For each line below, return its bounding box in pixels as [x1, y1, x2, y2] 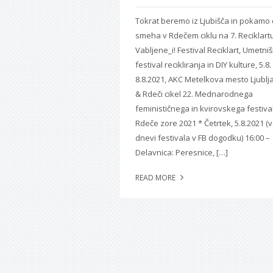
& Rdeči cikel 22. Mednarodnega [135, 88, 253, 99]
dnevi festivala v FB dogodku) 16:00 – [135, 132, 270, 143]
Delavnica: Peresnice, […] [135, 146, 228, 158]
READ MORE [135, 172, 177, 183]
